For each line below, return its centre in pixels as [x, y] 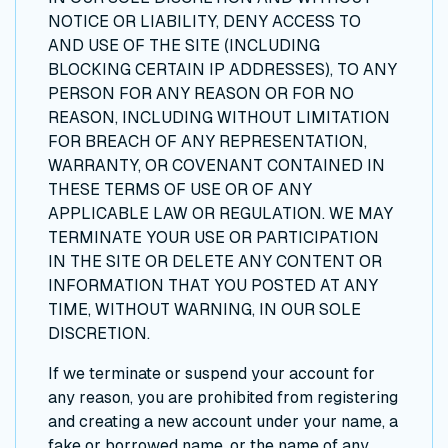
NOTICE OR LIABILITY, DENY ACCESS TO [204, 21]
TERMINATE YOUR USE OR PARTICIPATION [213, 237]
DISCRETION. [99, 333]
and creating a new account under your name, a [223, 421]
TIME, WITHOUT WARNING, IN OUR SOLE [204, 309]
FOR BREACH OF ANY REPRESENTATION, [207, 141]
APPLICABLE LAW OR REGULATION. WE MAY [220, 213]
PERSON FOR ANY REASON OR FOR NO [201, 93]
